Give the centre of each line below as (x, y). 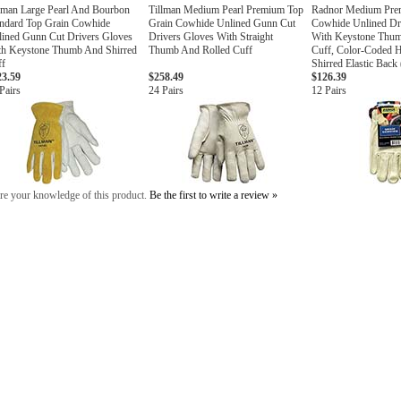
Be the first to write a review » (213, 195)
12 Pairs (329, 90)
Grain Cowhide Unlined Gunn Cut (222, 23)
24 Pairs (166, 90)
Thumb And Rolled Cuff (200, 50)
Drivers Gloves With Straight (211, 37)
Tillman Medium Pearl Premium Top (226, 10)
